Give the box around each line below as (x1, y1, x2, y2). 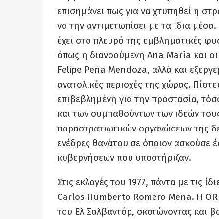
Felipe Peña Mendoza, (57, 64, 150, 76)
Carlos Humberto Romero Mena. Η (57, 191, 205, 203)
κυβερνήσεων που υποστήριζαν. (57, 152, 191, 164)
